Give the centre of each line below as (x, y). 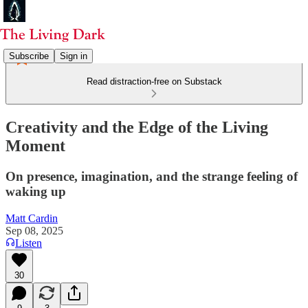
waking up (36, 191)
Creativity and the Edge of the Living (137, 127)
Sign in (74, 56)
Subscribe (29, 56)
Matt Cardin (32, 218)
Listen (29, 243)
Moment (35, 145)
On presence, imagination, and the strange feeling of (152, 176)
